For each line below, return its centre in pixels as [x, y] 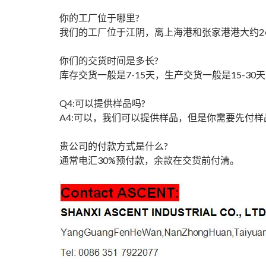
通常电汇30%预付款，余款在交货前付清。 [149, 160]
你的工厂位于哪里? [99, 18]
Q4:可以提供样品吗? [102, 103]
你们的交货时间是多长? [109, 61]
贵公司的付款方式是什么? [114, 146]
